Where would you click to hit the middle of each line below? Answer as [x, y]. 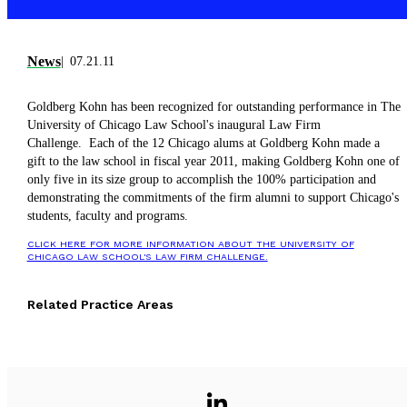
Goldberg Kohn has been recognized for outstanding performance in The [213, 107]
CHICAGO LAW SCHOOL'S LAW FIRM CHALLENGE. [147, 257]
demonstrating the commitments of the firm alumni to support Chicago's [213, 198]
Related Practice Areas [100, 305]
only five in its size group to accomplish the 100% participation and [201, 180]
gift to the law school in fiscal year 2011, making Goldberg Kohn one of [213, 162]
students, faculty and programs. [107, 216]
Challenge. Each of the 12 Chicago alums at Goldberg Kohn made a [203, 144]
